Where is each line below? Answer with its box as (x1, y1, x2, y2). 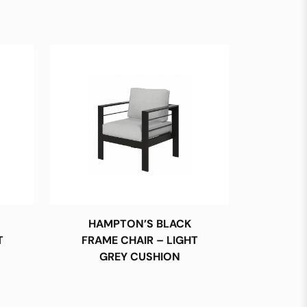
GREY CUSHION (99, 249, 180, 264)
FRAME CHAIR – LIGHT (81, 232, 198, 247)
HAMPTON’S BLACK (88, 216, 191, 231)
